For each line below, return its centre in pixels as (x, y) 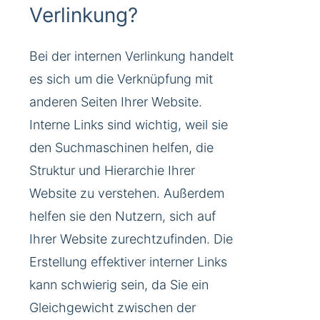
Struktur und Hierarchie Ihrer (112, 170)
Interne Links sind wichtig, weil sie (129, 124)
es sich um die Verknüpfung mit (121, 79)
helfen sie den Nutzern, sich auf (122, 216)
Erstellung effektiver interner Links (128, 261)
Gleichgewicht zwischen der (112, 307)
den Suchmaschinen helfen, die (121, 147)
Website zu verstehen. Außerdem (127, 193)
